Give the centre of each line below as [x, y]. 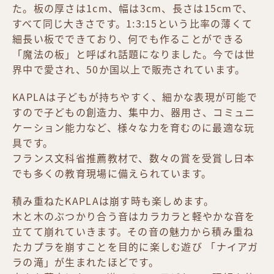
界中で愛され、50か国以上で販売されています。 [131, 69]
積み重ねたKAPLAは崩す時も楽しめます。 [115, 201]
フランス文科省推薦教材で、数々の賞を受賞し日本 [134, 158]
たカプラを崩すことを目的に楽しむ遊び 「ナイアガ [135, 247]
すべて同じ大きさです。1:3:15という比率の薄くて [133, 24]
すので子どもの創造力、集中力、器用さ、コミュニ [134, 112]
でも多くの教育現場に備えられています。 [114, 173]
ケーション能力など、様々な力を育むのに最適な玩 [134, 128]
